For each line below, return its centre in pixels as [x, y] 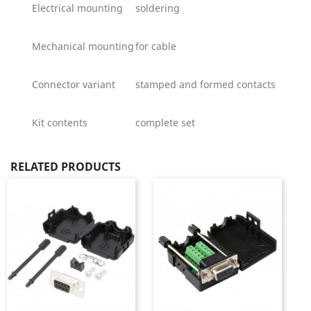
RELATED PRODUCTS [66, 167]
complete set [165, 123]
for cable [156, 46]
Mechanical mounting [83, 46]
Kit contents [60, 123]
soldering [158, 8]
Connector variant [74, 84]
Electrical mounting [77, 8]
